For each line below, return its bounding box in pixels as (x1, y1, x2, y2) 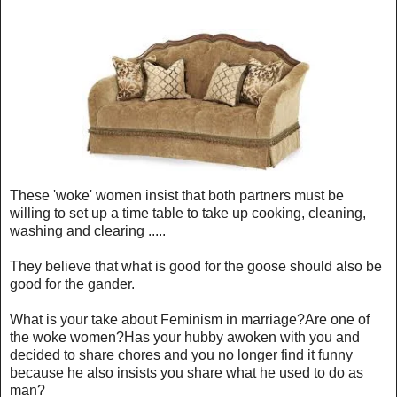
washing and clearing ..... (10, 222, 166, 238)
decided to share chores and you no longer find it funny (10, 346, 353, 362)
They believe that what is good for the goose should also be (10, 258, 382, 274)
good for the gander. (10, 276, 135, 292)
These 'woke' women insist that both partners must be (10, 187, 344, 203)
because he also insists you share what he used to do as (10, 364, 363, 380)
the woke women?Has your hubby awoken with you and (10, 329, 360, 345)
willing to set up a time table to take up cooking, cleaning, (10, 205, 366, 221)
